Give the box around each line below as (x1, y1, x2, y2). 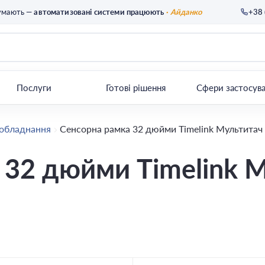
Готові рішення (106, 82, 166, 93)
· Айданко (164, 7, 202, 17)
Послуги (17, 82, 52, 93)
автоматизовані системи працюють (34, 7, 164, 17)
